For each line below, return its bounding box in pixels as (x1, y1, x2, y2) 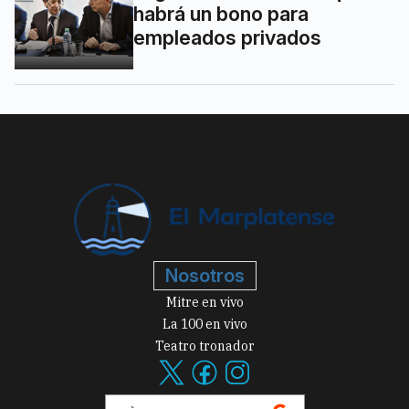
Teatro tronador (154, 337, 255, 354)
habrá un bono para (133, 2, 309, 26)
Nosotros (164, 264, 245, 287)
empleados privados (133, 26, 321, 49)
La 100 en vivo (162, 315, 247, 332)
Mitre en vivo (165, 293, 244, 310)
